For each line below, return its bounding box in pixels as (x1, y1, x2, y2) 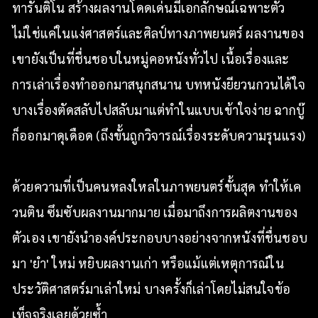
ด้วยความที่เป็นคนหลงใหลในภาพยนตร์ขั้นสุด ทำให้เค (12, 178, 302, 194)
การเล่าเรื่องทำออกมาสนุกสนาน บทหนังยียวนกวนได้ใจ (12, 76, 305, 92)
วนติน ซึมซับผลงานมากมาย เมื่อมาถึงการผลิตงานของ (12, 204, 297, 220)
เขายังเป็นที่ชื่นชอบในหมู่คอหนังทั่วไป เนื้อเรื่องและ (12, 50, 290, 67)
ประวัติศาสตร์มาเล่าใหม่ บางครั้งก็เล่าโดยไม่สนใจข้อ (12, 280, 290, 297)
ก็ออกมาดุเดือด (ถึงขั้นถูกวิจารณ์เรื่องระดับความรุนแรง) (12, 127, 306, 143)
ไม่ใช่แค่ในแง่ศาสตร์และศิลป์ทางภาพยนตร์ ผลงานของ (12, 25, 305, 41)
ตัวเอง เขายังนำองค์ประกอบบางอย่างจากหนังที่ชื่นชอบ (12, 229, 308, 246)
